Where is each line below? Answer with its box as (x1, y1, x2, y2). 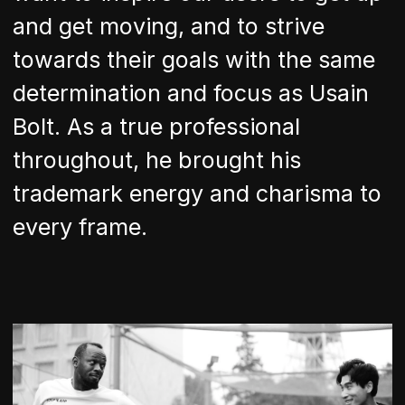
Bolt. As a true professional (13, 113, 300, 141)
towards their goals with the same (13, 46, 375, 74)
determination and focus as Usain (13, 80, 369, 108)
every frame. (13, 213, 147, 241)
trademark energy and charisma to (13, 180, 381, 208)
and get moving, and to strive (13, 13, 325, 41)
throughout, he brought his (13, 146, 301, 174)
